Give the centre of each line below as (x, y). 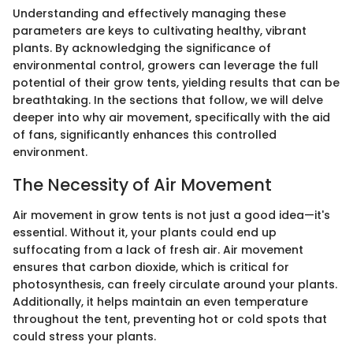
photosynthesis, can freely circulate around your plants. (175, 284)
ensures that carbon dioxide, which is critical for (151, 267)
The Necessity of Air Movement (142, 185)
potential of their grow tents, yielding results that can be (176, 83)
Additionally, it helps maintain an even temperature (160, 301)
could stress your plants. (84, 336)
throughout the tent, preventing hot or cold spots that (170, 319)
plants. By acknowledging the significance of (142, 48)
